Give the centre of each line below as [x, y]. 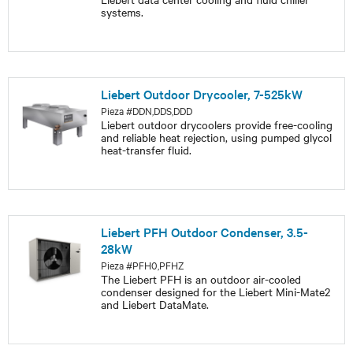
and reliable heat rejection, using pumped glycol [216, 137]
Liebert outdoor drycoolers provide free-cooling [216, 124]
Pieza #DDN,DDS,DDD [146, 110]
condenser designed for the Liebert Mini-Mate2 [215, 292]
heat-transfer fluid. [146, 150]
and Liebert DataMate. [154, 304]
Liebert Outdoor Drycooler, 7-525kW [201, 94]
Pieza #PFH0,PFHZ [142, 265]
